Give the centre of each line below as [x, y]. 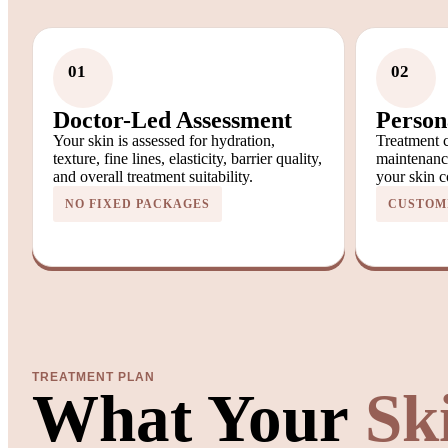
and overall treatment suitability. [153, 176]
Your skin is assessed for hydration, [164, 140]
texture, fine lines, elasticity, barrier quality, [187, 158]
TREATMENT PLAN [93, 376]
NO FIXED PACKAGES [137, 203]
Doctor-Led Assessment [172, 119]
